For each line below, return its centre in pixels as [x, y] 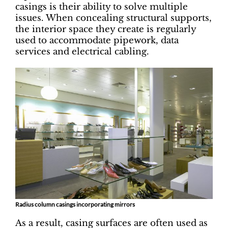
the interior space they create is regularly [106, 30]
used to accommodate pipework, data [97, 41]
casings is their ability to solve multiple [102, 7]
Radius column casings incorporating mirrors [75, 204]
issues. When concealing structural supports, [113, 18]
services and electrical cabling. [82, 52]
